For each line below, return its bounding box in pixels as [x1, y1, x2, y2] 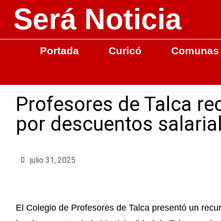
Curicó [108, 45, 142, 56]
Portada [39, 45, 79, 56]
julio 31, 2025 [30, 155, 75, 165]
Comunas [171, 45, 219, 56]
